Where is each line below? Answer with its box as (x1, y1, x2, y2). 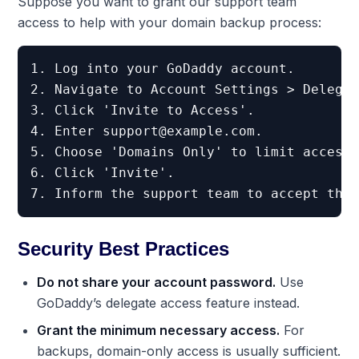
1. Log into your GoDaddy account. (30, 60, 296, 76)
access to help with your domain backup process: (18, 14, 322, 30)
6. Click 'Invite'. (30, 164, 175, 180)
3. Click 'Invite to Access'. (30, 102, 256, 118)
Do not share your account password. (37, 273, 276, 290)
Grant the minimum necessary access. (37, 321, 280, 338)
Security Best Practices (18, 237, 230, 260)
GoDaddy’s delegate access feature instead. (37, 294, 301, 311)
